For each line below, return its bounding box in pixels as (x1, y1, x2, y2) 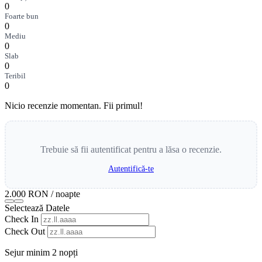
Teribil (5, 71, 26, 80)
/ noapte (51, 188, 80, 199)
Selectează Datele (5, 202, 70, 213)
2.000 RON (5, 188, 49, 199)
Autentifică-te (108, 164, 154, 174)
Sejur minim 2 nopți (5, 247, 78, 257)
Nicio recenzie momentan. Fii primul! (5, 100, 143, 111)
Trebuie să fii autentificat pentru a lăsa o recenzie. (40, 144, 222, 155)
